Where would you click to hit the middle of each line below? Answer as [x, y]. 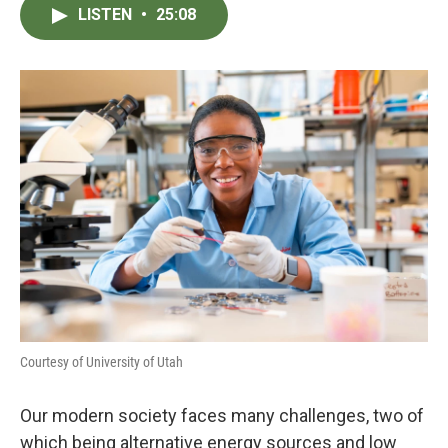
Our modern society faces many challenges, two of [222, 415]
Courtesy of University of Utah [101, 362]
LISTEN [107, 14]
